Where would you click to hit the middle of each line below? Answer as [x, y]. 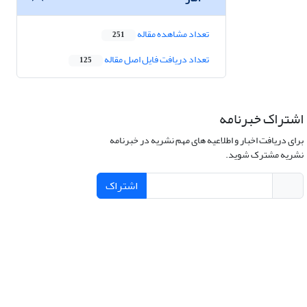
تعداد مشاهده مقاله [172, 34]
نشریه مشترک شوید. [264, 155]
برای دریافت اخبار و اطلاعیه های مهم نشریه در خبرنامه [206, 140]
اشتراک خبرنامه [261, 119]
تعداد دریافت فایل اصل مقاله [156, 60]
